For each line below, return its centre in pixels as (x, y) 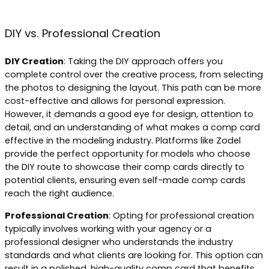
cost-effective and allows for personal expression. (115, 101)
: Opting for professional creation (181, 215)
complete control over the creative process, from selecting (134, 75)
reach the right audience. (59, 194)
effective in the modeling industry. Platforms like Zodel (123, 141)
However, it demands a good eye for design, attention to (129, 114)
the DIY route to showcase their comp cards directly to (125, 167)
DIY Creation (34, 62)
